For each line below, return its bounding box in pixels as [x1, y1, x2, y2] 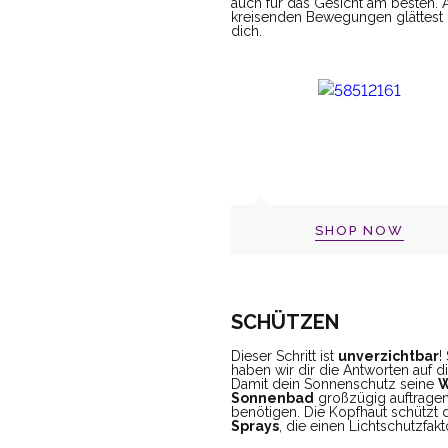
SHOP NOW [315, 222, 405, 238]
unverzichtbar [338, 347, 439, 364]
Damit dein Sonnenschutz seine [231, 375, 438, 392]
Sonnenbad [231, 389, 314, 406]
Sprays [231, 417, 279, 434]
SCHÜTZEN [231, 309, 339, 334]
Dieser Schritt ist [231, 347, 338, 364]
